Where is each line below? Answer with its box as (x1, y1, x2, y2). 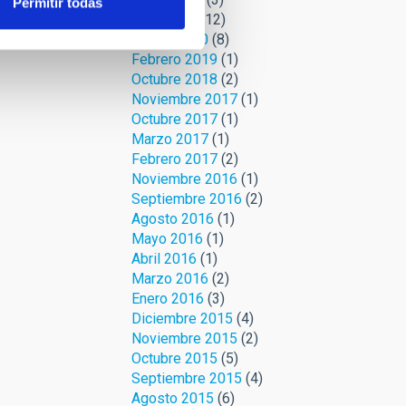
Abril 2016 (130, 250, 197, 267)
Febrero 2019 (130, 51, 217, 68)
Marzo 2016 (130, 270, 208, 287)
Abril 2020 (130, 11, 197, 28)
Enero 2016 (130, 290, 204, 307)
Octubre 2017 (130, 111, 217, 128)
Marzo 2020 (130, 31, 208, 48)
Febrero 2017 (130, 150, 217, 168)
